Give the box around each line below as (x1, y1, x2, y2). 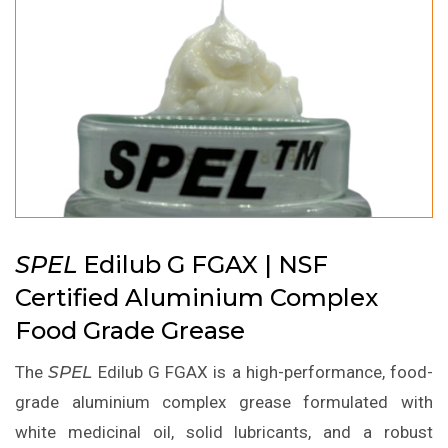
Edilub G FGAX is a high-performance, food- (92, 362, 433, 383)
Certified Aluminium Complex (15, 283, 378, 313)
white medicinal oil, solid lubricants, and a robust (15, 422, 433, 443)
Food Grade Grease (15, 316, 245, 346)
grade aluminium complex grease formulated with (15, 392, 433, 413)
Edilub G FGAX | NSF (77, 250, 328, 280)
